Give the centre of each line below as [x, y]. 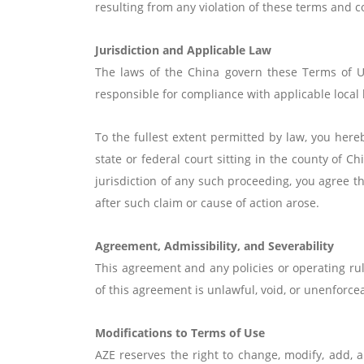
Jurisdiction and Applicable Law [183, 50]
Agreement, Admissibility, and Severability [214, 246]
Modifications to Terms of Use [180, 333]
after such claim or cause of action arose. [207, 203]
